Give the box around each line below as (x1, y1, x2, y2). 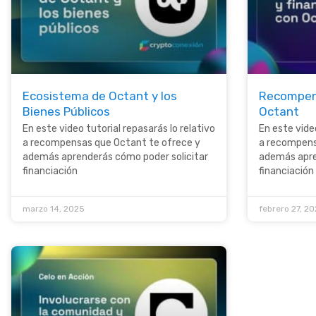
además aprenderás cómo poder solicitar (23, 150, 208, 163)
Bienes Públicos (23, 104, 110, 119)
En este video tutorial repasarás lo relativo (23, 122, 215, 135)
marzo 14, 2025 (23, 203, 85, 214)
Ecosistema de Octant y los (23, 88, 177, 103)
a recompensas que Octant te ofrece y (23, 136, 200, 149)
